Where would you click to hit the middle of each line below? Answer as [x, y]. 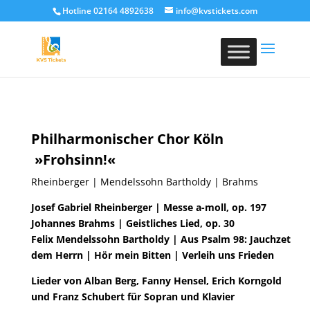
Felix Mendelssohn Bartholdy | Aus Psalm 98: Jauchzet [161, 239]
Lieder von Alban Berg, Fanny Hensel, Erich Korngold [156, 281]
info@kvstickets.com [216, 11]
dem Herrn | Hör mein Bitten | [106, 255]
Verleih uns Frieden [229, 255]
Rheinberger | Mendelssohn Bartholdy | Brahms [144, 182]
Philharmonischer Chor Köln [127, 139]
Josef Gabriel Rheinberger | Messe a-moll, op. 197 [148, 207]
